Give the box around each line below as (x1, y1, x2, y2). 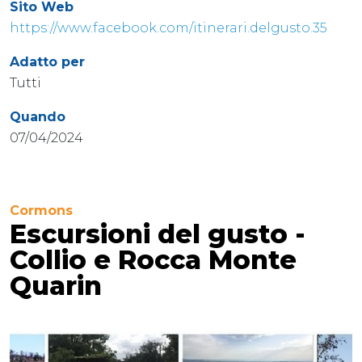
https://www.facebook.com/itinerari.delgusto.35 (10, 19, 327, 36)
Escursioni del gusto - (10, 217, 305, 250)
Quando (10, 108, 65, 124)
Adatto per (10, 53, 85, 69)
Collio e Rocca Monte (10, 243, 297, 276)
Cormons (10, 202, 73, 218)
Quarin (10, 269, 102, 301)
